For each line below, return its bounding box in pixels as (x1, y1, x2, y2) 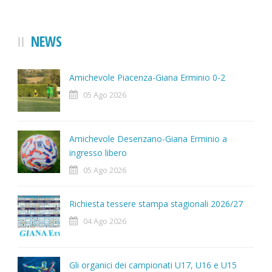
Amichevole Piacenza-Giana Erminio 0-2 (69, 72, 225, 84)
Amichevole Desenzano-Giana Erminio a (69, 133, 227, 145)
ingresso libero (69, 147, 127, 159)
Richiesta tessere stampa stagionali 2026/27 (69, 198, 243, 210)
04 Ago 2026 (83, 216, 126, 227)
